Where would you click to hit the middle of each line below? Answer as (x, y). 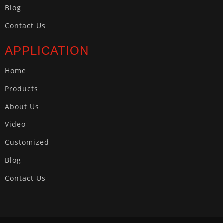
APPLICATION (47, 50)
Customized (27, 142)
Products (22, 88)
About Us (22, 106)
